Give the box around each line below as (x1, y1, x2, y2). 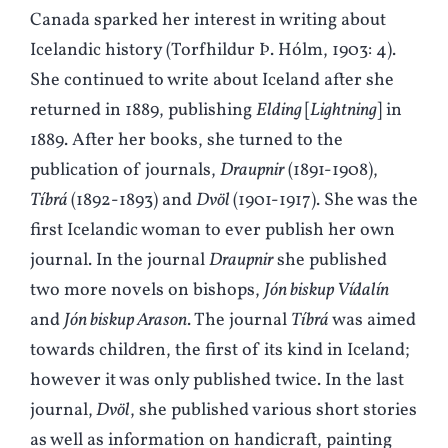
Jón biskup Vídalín (264, 278, 389, 304)
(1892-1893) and (71, 188, 196, 214)
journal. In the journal (30, 248, 209, 274)
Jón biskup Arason (64, 308, 187, 334)
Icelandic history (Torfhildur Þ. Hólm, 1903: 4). (30, 38, 396, 64)
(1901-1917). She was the (233, 188, 418, 214)
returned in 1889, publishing (30, 98, 256, 124)
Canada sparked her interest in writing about (30, 8, 386, 34)
